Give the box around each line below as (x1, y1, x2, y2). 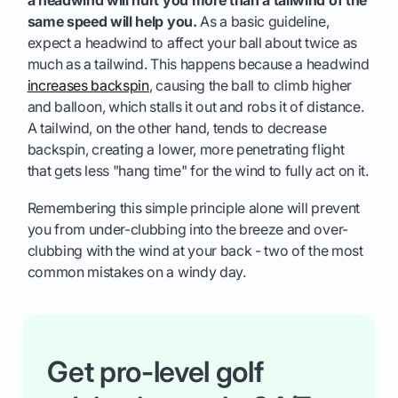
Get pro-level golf (47, 354, 264, 389)
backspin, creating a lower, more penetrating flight (27, 139, 345, 158)
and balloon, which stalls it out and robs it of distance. (27, 97, 364, 115)
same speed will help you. (27, 12, 197, 30)
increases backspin (27, 76, 149, 94)
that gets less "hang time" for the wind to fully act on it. (27, 161, 369, 179)
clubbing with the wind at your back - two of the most (27, 241, 363, 259)
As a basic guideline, (196, 12, 330, 30)
